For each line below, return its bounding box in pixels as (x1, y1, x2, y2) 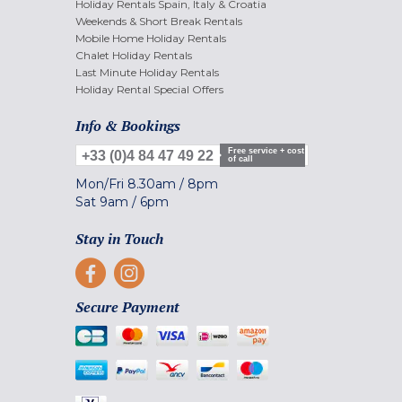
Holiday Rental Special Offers (75, 83, 223, 97)
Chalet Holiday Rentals (75, 48, 192, 63)
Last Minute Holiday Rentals (75, 66, 219, 80)
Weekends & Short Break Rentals (75, 14, 242, 29)
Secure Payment (75, 297, 179, 318)
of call (228, 154, 253, 164)
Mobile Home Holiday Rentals (75, 31, 226, 46)
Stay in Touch (75, 229, 163, 249)
